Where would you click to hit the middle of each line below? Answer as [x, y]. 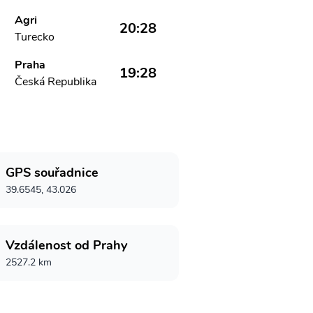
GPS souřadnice [52, 173]
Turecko [35, 37]
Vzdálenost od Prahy [66, 245]
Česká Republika [56, 82]
